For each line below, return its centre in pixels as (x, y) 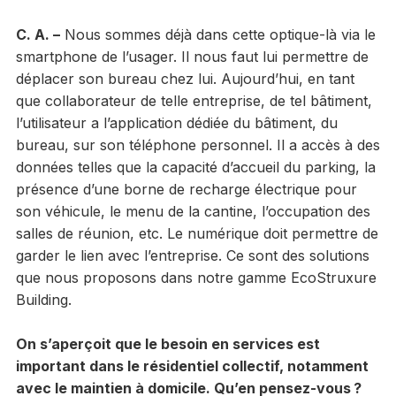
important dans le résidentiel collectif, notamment (192, 366)
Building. (43, 299)
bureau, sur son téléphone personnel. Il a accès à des (198, 145)
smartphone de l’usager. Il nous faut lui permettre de (192, 56)
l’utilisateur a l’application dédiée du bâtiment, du (176, 122)
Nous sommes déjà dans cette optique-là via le (217, 34)
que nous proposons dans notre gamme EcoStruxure (196, 277)
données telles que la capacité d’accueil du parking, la (195, 167)
